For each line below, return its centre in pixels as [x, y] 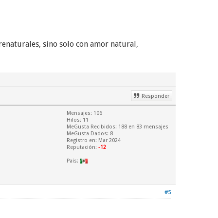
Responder [155, 96]
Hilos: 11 [78, 120]
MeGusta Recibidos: [92, 127]
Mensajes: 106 [84, 113]
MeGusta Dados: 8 [90, 134]
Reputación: [82, 147]
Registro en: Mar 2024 [94, 140]
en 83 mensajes [148, 127]
